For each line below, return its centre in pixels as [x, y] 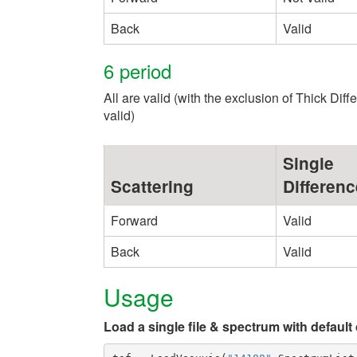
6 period [137, 70]
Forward [134, 220]
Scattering [152, 186]
